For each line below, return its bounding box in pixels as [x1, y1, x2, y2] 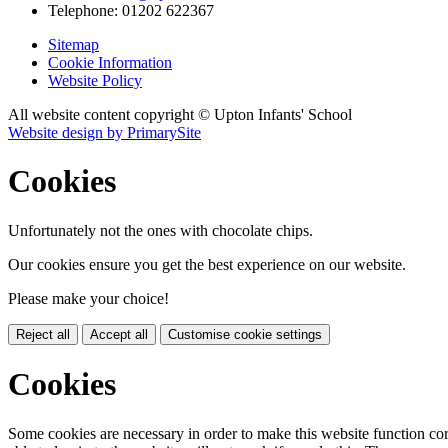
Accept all [90, 326, 148, 342]
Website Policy [48, 71, 142, 89]
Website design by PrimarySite [8, 123, 201, 141]
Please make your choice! [8, 289, 169, 307]
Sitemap [48, 35, 99, 53]
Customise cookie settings [168, 326, 322, 342]
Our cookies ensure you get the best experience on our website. [8, 255, 406, 273]
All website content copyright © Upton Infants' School [8, 105, 352, 123]
